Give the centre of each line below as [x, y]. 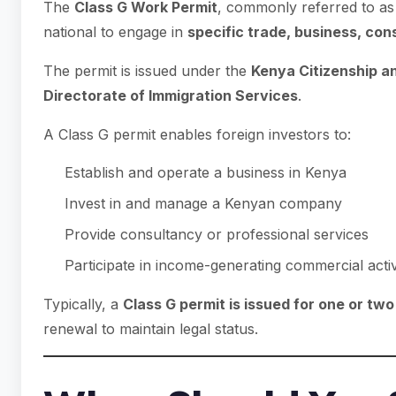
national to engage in [115, 32]
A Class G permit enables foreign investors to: [197, 134]
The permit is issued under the [147, 71]
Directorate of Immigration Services [171, 95]
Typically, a [83, 304]
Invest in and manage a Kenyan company [203, 203]
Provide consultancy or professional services [217, 234]
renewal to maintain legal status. [151, 329]
